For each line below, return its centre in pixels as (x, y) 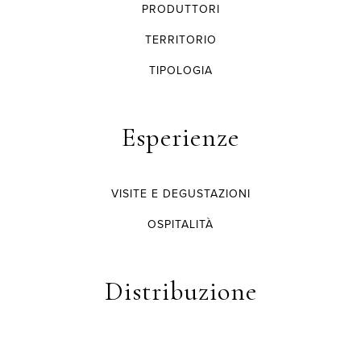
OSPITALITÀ (180, 224)
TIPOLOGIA (180, 70)
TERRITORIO (180, 39)
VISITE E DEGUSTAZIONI (180, 193)
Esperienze (180, 137)
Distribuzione (180, 291)
